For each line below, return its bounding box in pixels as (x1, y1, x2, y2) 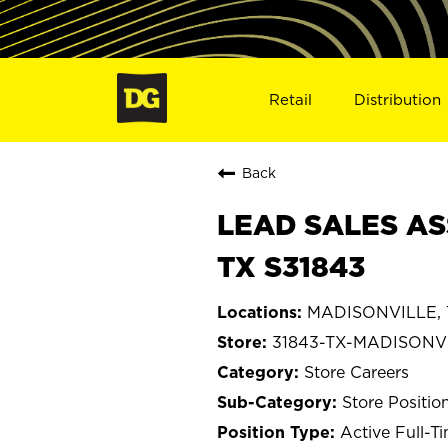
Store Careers (304, 362, 409, 381)
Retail (268, 90, 312, 108)
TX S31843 (217, 250, 365, 282)
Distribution (354, 90, 442, 108)
